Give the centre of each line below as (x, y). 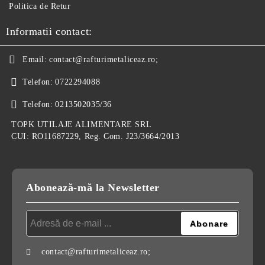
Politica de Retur (40, 6)
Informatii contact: (49, 31)
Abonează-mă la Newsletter (93, 188)
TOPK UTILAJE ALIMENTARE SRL (82, 125)
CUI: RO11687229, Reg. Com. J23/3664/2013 (96, 136)
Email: (35, 59)
